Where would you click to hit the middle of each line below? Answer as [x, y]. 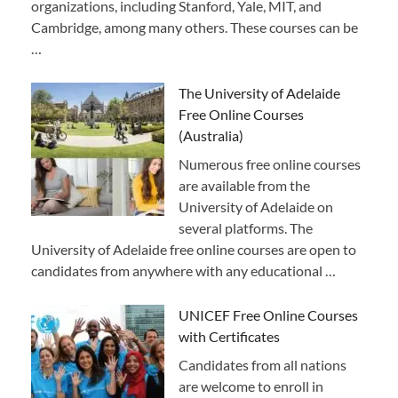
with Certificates [229, 336]
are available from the [244, 185]
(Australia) [211, 135]
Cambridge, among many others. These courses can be [195, 27]
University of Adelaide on [256, 206]
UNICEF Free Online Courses [268, 314]
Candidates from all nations [263, 364]
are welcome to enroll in [251, 386]
